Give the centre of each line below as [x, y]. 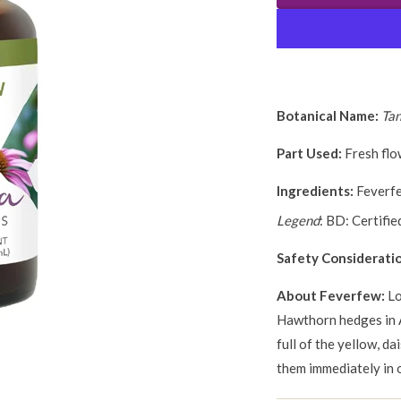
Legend [298, 220]
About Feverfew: [332, 295]
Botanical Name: [328, 115]
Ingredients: [315, 191]
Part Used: [309, 153]
